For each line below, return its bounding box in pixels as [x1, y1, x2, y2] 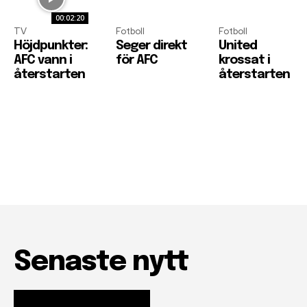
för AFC [116, 54, 158, 67]
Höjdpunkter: [14, 40, 88, 53]
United [218, 40, 257, 53]
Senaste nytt [14, 248, 188, 277]
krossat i [218, 54, 270, 67]
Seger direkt [116, 40, 188, 53]
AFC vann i [14, 54, 72, 67]
